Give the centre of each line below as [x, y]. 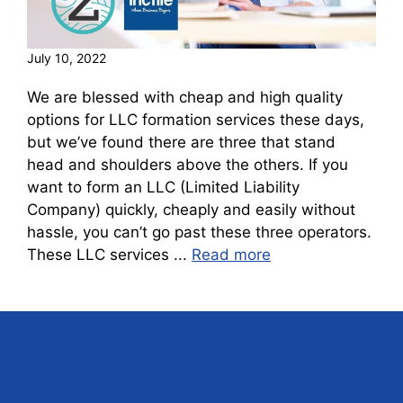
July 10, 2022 [67, 58]
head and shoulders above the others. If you [188, 164]
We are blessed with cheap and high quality [185, 97]
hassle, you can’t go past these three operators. [199, 232]
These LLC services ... [109, 254]
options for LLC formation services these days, [196, 119]
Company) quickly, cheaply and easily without [191, 209]
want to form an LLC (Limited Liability [163, 187]
